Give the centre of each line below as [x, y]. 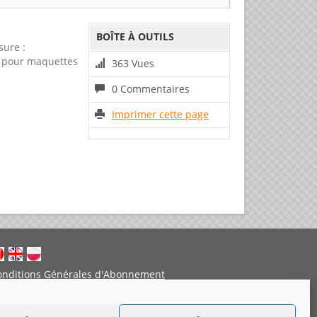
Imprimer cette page [160, 114]
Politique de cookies [129, 295]
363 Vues [133, 63]
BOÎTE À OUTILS [135, 36]
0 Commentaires [151, 88]
